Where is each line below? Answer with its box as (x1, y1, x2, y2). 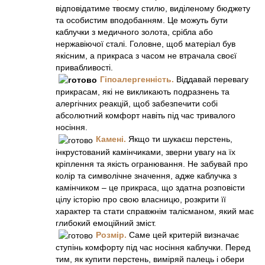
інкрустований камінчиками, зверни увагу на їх (56, 147, 235, 157)
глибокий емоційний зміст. (56, 218, 156, 228)
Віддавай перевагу (174, 74, 248, 84)
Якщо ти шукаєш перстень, (126, 134, 232, 144)
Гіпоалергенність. (100, 74, 174, 84)
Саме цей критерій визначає (129, 230, 239, 240)
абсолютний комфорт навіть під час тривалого (56, 111, 235, 121)
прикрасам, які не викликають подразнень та (56, 87, 230, 97)
